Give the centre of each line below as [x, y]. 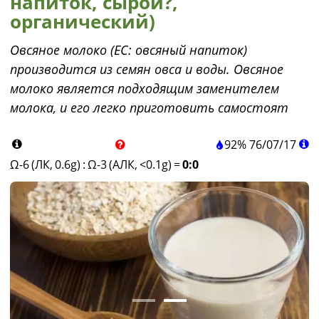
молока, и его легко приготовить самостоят [149, 108]
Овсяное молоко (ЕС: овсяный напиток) [129, 50]
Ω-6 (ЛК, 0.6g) [45, 164]
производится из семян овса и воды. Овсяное [147, 69]
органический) [83, 21]
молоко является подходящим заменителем [145, 88]
